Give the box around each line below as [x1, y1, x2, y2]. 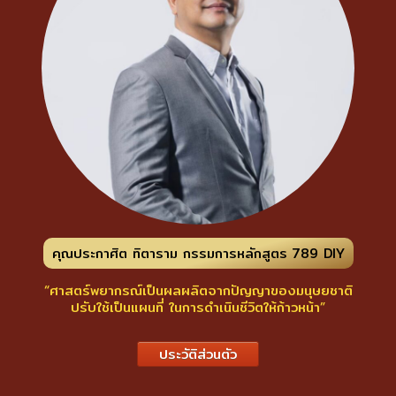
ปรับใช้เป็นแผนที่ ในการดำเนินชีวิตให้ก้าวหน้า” [71, 296, 325, 317]
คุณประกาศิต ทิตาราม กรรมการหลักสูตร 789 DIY [51, 242, 345, 263]
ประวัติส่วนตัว [159, 343, 237, 364]
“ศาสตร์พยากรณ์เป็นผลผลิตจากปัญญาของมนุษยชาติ [43, 279, 353, 301]
